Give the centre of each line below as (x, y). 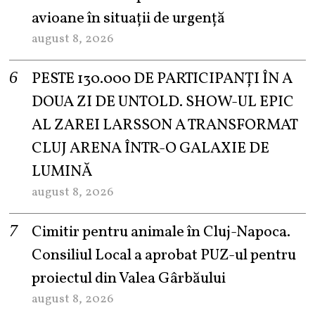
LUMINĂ (62, 172)
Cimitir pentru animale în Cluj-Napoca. (161, 232)
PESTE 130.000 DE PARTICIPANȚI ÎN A (162, 79)
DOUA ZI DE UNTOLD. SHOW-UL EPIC (163, 102)
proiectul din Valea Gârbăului (129, 278)
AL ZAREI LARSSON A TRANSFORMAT (165, 125)
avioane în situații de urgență (129, 18)
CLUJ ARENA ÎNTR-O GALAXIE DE (151, 148)
